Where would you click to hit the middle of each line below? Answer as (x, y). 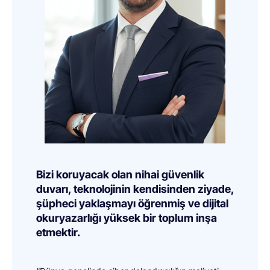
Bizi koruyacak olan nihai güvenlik (120, 174)
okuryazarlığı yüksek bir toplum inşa (127, 218)
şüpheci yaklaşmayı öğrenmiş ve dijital (132, 203)
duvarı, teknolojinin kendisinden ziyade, (135, 189)
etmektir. (58, 232)
